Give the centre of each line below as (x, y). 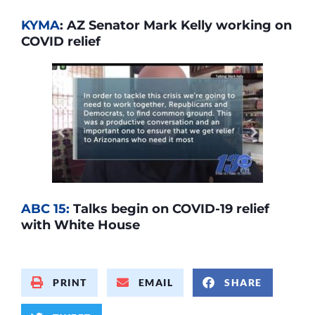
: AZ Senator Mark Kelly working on (176, 25)
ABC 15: (45, 209)
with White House (82, 225)
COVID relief (61, 41)
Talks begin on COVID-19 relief (169, 209)
